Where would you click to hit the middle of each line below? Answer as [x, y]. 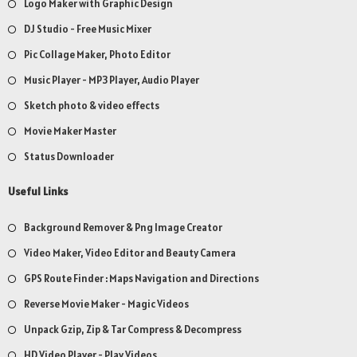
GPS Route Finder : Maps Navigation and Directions [141, 279]
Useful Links [38, 192]
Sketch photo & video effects [92, 106]
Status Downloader [69, 157]
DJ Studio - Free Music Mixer [88, 29]
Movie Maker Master [70, 131]
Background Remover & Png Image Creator [123, 228]
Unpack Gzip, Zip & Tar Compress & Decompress [133, 330]
